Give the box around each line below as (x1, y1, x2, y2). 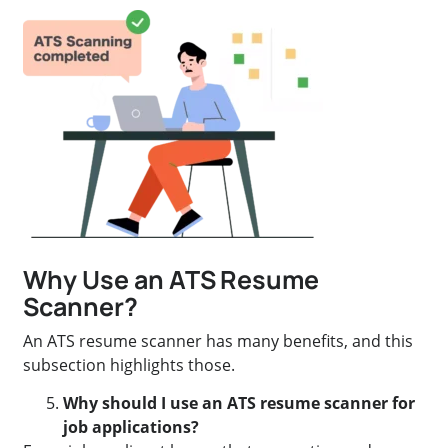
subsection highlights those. (23, 353, 236, 376)
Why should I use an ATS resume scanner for (63, 391, 416, 414)
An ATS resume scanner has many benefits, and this (23, 329, 414, 352)
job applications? (63, 415, 200, 438)
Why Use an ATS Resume (23, 261, 320, 297)
